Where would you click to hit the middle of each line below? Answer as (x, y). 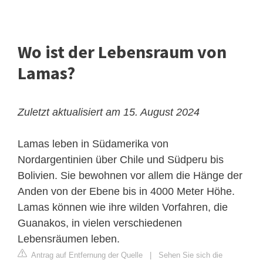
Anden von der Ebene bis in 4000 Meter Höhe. (126, 192)
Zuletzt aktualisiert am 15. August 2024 (109, 112)
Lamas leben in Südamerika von (93, 144)
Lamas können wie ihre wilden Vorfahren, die (123, 208)
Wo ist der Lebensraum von (122, 52)
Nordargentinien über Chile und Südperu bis (121, 160)
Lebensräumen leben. (69, 239)
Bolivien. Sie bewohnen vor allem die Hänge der (130, 176)
